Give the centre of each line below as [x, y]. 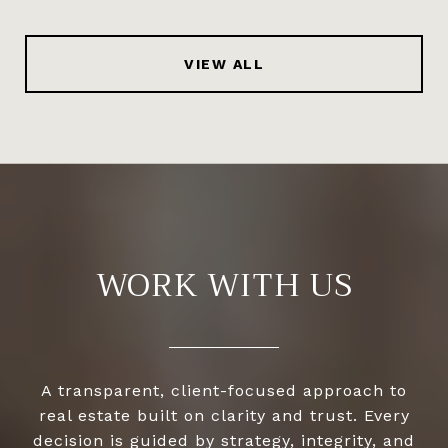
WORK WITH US [224, 285]
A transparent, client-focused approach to [224, 390]
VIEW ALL [224, 63]
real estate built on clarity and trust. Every [224, 415]
